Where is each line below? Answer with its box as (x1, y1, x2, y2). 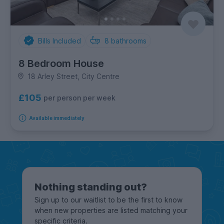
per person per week (43, 93, 115, 102)
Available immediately (28, 114, 84, 121)
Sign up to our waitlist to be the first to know (34, 195, 182, 204)
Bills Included (37, 36, 81, 45)
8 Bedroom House (18, 57, 104, 69)
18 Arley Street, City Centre (27, 71, 119, 80)
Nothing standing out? (34, 180, 147, 193)
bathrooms (111, 36, 146, 45)
